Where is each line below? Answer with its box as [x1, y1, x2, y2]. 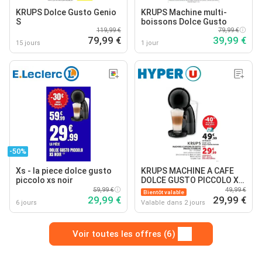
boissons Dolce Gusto [141, 16, 227, 26]
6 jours [16, 198, 37, 206]
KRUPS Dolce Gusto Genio [16, 7, 116, 17]
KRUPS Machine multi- [141, 7, 227, 17]
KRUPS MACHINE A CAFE [141, 166, 234, 175]
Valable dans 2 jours [141, 198, 205, 206]
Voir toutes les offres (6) [73, 228, 175, 239]
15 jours [16, 39, 40, 47]
